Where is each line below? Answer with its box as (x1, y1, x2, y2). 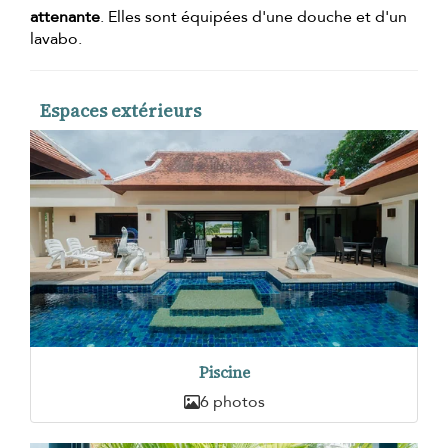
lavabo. (30, 28, 82, 51)
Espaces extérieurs (40, 98, 201, 124)
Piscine (198, 362, 250, 384)
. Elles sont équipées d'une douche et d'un (100, 6, 407, 29)
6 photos (199, 391, 265, 414)
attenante (30, 6, 100, 29)
